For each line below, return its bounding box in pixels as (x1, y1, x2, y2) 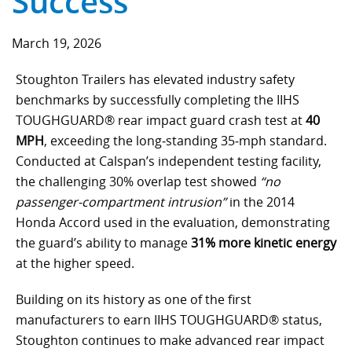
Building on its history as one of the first (16, 291, 251, 308)
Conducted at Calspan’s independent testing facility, (16, 152, 321, 170)
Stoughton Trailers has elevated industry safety (16, 71, 295, 88)
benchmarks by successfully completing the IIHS (16, 91, 299, 108)
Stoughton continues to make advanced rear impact (16, 332, 324, 349)
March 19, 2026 (12, 35, 101, 52)
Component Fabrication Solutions (12, 10, 178, 26)
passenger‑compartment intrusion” (16, 193, 226, 211)
